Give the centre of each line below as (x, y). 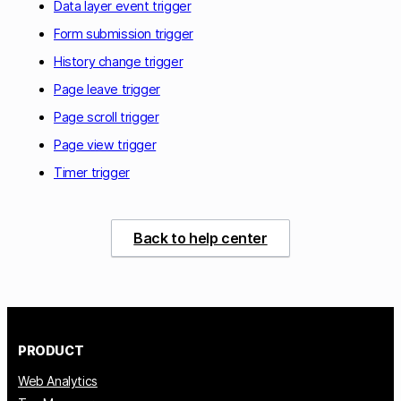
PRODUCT (51, 350)
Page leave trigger (107, 89)
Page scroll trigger (107, 116)
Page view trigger (105, 144)
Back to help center (200, 238)
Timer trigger (92, 172)
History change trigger (119, 61)
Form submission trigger (124, 33)
